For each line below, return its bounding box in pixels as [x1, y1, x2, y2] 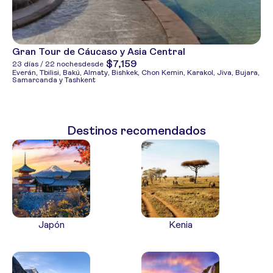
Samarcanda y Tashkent [12, 76, 96, 84]
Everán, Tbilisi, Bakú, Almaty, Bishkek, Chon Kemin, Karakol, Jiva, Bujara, [12, 68, 260, 77]
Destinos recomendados [67, 124, 206, 138]
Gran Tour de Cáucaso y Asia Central [12, 46, 185, 57]
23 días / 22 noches [12, 60, 82, 68]
